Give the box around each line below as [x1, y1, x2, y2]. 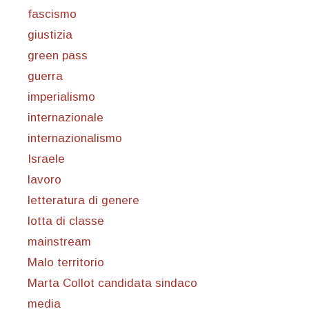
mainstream [28, 235, 91, 249]
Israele [28, 152, 65, 166]
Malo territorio [28, 256, 104, 270]
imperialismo [28, 90, 95, 104]
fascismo [28, 8, 77, 21]
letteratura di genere [28, 194, 139, 208]
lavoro [28, 173, 61, 187]
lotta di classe [28, 215, 104, 228]
